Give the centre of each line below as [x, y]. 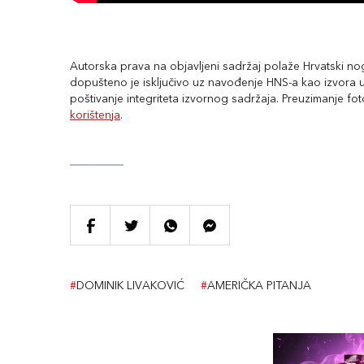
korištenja [95, 115]
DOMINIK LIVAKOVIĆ [130, 286]
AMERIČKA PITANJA [259, 286]
